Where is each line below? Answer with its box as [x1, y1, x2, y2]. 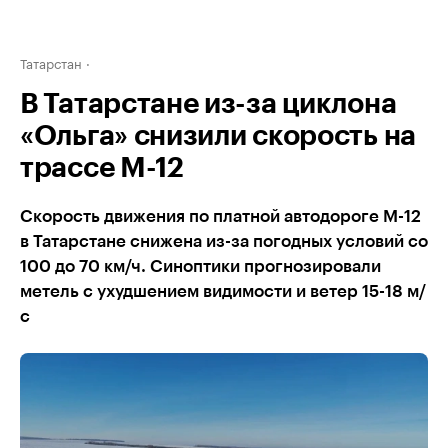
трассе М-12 [20, 154, 184, 182]
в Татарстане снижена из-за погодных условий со [20, 233, 428, 250]
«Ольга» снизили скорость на [20, 122, 416, 150]
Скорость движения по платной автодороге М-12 [20, 208, 421, 225]
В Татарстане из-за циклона [20, 90, 397, 118]
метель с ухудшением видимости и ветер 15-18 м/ [20, 283, 426, 300]
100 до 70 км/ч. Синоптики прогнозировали [20, 258, 381, 275]
